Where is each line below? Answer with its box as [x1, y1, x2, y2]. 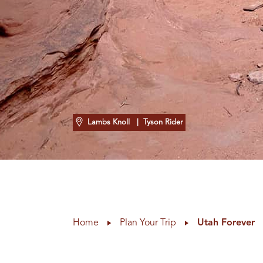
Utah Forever [197, 218, 255, 228]
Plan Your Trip [120, 218, 177, 228]
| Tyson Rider [131, 119, 183, 126]
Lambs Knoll [87, 119, 130, 126]
